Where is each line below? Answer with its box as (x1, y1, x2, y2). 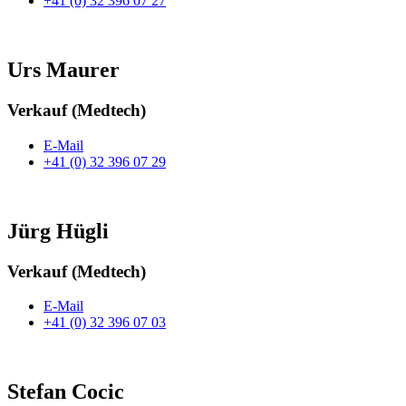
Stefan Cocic (7, 380, 124, 404)
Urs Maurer (7, 58, 120, 82)
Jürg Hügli (7, 218, 109, 243)
